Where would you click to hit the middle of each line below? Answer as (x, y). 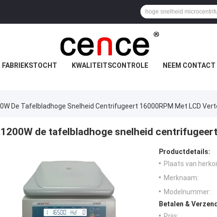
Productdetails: (185, 152)
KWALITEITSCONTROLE (110, 65)
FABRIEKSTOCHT (29, 65)
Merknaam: (181, 178)
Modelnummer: (187, 192)
